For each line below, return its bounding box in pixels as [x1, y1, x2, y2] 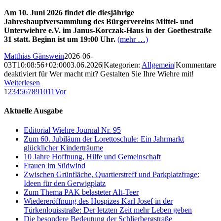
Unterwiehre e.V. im [4, 26, 73, 35]
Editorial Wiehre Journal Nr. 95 [24, 126, 121, 135]
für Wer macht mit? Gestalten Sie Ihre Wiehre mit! [37, 69, 194, 78]
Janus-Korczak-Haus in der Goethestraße [73, 26, 212, 35]
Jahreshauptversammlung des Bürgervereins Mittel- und [4, 17, 193, 26]
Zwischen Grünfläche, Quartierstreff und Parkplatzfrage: [24, 170, 199, 179]
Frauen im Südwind [24, 161, 85, 170]
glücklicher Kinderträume [24, 144, 103, 152]
